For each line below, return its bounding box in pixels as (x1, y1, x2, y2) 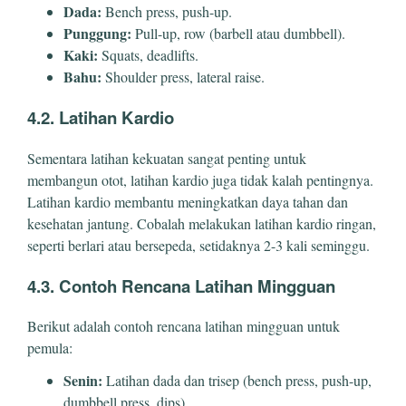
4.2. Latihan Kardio (27, 105, 174, 130)
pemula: (27, 338, 72, 358)
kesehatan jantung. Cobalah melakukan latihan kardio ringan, (27, 213, 376, 233)
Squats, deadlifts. (98, 45, 198, 65)
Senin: (63, 370, 102, 391)
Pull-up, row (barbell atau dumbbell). (131, 24, 345, 43)
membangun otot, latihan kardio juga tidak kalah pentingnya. (27, 169, 373, 189)
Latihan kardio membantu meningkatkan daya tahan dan (27, 191, 348, 211)
